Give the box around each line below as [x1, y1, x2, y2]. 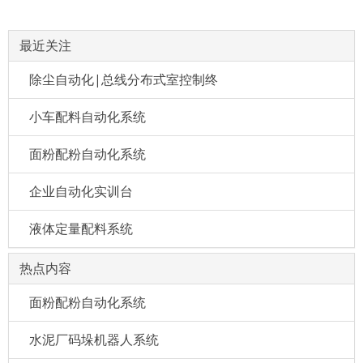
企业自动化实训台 [29, 181, 133, 200]
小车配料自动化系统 [29, 107, 146, 126]
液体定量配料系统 [29, 219, 133, 237]
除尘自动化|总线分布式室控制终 [29, 70, 218, 88]
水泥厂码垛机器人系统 [29, 330, 159, 348]
